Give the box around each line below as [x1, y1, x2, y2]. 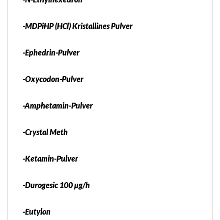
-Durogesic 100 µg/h [23, 180, 90, 190]
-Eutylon [23, 207, 51, 217]
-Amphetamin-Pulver [23, 101, 93, 110]
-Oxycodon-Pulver [23, 74, 83, 84]
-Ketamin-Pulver [23, 154, 78, 164]
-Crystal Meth [23, 127, 68, 137]
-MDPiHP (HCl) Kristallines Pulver [23, 21, 133, 31]
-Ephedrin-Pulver [23, 48, 80, 57]
